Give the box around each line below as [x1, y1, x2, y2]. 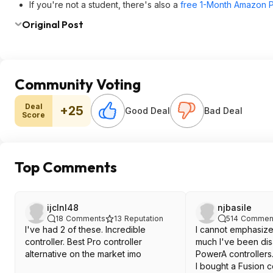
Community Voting [15, 75, 141, 93]
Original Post [22, 18, 83, 30]
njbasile [218, 202, 252, 213]
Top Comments [15, 158, 117, 176]
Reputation [124, 214, 163, 223]
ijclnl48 [47, 202, 79, 213]
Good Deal [125, 105, 170, 116]
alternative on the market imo [25, 249, 141, 259]
